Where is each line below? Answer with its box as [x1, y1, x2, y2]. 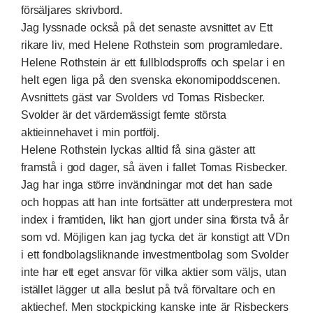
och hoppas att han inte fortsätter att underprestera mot [21, 196, 292, 208]
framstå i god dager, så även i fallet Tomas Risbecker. [21, 161, 287, 173]
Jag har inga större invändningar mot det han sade [21, 179, 272, 191]
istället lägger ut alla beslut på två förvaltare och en [21, 284, 275, 296]
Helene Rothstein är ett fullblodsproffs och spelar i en [21, 57, 285, 68]
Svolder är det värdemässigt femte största [21, 109, 226, 121]
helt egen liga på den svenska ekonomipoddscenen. [21, 74, 280, 86]
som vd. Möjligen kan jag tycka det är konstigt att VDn [21, 231, 290, 243]
